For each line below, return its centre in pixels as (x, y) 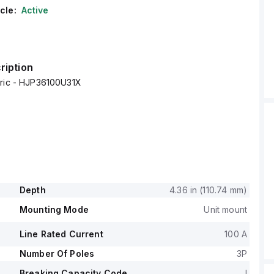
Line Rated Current (61, 234)
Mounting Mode (54, 209)
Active (35, 10)
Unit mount (225, 209)
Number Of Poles (57, 254)
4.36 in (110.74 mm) (208, 190)
